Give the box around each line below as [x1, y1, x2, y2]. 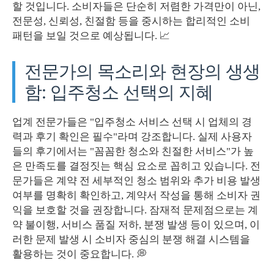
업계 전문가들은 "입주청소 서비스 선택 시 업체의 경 [12, 116, 252, 128]
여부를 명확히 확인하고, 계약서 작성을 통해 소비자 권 [12, 189, 261, 201]
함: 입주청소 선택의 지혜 [24, 81, 213, 103]
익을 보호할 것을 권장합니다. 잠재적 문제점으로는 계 [12, 204, 258, 216]
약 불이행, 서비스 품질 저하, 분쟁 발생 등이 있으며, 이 [12, 218, 260, 231]
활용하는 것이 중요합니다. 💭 [12, 248, 147, 260]
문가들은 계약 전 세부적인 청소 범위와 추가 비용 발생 [12, 174, 261, 187]
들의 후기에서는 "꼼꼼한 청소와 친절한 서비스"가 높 [12, 145, 254, 157]
